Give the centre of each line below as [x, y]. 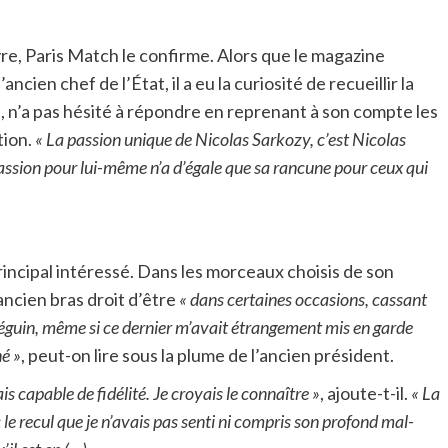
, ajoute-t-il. [365, 392]
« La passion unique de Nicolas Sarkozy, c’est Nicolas [220, 138]
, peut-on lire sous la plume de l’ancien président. [207, 354]
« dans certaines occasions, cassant [303, 298]
